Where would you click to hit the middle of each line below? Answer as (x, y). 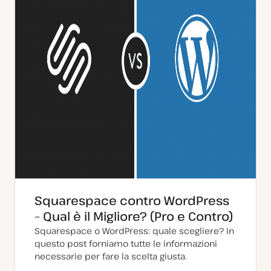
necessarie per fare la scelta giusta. (111, 256)
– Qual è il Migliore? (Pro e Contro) (134, 216)
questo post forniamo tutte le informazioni (126, 243)
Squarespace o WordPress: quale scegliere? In (134, 231)
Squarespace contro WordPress (132, 201)
